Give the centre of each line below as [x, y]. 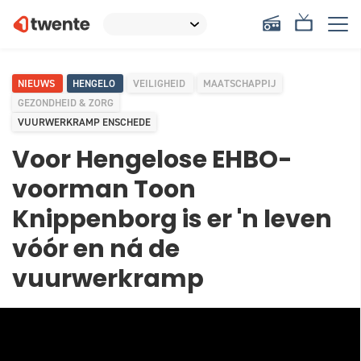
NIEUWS [37, 83]
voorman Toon [104, 191]
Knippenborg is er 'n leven [172, 221]
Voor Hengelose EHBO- [152, 162]
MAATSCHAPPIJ [240, 83]
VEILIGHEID [160, 83]
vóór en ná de [96, 251]
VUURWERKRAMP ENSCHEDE [84, 122]
